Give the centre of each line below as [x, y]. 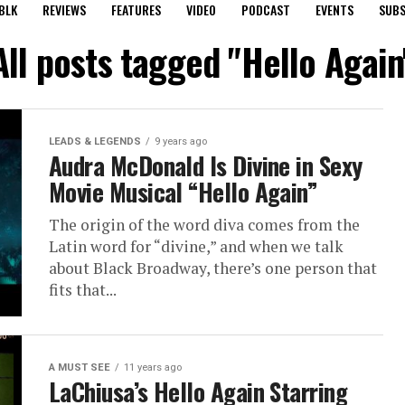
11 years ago [153, 367]
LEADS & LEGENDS [95, 141]
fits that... [83, 290]
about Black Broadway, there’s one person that [213, 268]
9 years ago [181, 141]
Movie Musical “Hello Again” [184, 192]
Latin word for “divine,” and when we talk [196, 246]
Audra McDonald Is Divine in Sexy [206, 165]
